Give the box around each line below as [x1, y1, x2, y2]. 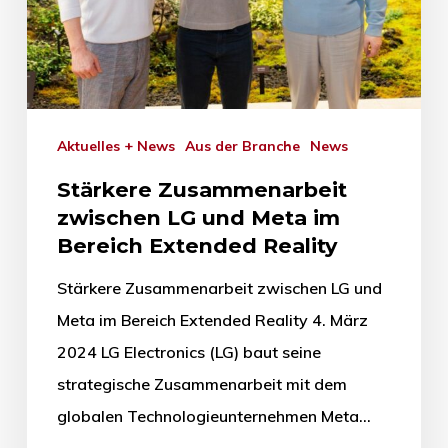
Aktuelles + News [66, 136, 175, 155]
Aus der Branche [194, 136, 300, 155]
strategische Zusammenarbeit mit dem [56, 373, 347, 394]
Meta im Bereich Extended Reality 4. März [56, 309, 368, 330]
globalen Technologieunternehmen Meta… [56, 405, 371, 426]
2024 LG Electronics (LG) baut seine [56, 341, 321, 362]
